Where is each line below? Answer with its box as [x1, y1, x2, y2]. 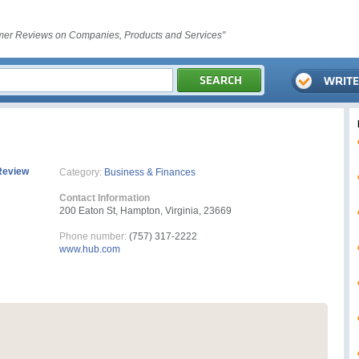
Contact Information [59, 192, 150, 204]
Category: [59, 167, 102, 178]
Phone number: [59, 231, 127, 242]
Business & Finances [104, 167, 196, 178]
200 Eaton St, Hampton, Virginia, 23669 [59, 205, 232, 216]
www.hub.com [59, 244, 120, 255]
